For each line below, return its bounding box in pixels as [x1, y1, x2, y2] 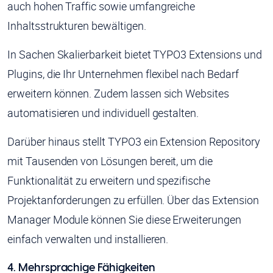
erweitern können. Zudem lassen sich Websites [7, 86, 229, 101]
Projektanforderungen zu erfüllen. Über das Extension [7, 193, 259, 208]
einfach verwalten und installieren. [7, 232, 169, 247]
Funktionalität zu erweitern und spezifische [7, 173, 210, 188]
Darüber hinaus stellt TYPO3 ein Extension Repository [7, 134, 260, 149]
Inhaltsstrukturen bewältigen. [7, 18, 146, 34]
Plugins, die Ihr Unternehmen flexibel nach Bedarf [7, 66, 239, 82]
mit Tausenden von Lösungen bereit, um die [7, 154, 213, 169]
